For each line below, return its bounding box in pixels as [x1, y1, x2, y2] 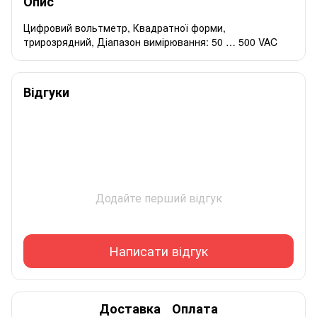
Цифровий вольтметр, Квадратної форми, [23, 20, 226, 35]
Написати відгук [109, 241, 208, 260]
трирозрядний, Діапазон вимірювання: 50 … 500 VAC [23, 34, 277, 49]
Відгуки [23, 82, 69, 101]
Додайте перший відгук [95, 189, 222, 206]
